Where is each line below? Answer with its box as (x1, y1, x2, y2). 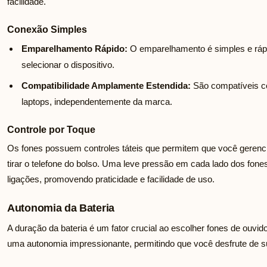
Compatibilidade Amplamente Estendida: (21, 80, 191, 91)
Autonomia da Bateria (7, 202, 114, 215)
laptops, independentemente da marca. (21, 97, 172, 107)
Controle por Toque (7, 125, 95, 135)
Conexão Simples (7, 24, 87, 35)
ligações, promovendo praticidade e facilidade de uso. (7, 174, 215, 185)
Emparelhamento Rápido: (21, 44, 128, 54)
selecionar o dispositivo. (21, 60, 114, 70)
